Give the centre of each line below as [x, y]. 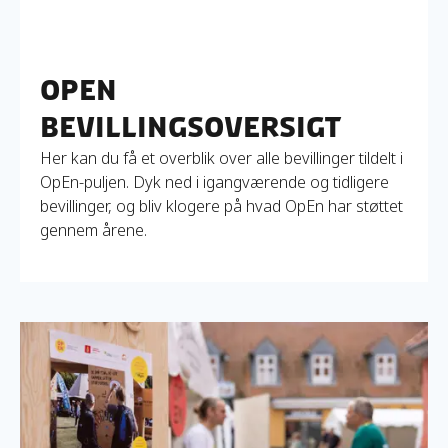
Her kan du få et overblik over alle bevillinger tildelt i [221, 157]
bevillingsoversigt [191, 126]
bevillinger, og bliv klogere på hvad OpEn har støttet [221, 205]
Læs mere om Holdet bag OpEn [131, 332]
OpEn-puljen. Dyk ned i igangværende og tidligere [214, 181]
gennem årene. [93, 229]
